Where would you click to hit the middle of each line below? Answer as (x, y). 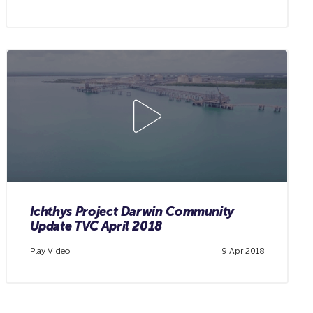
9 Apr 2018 (243, 251)
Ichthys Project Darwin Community (132, 211)
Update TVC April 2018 (96, 226)
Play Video (50, 251)
